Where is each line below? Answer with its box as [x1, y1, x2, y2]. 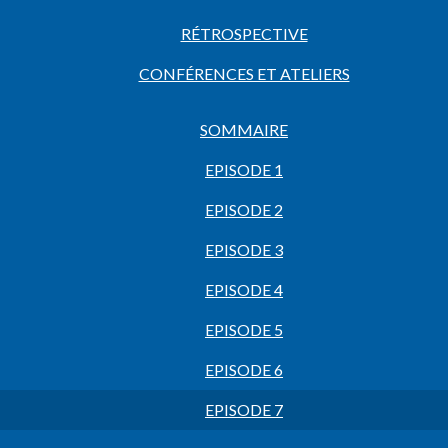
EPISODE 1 [205, 160, 283, 179]
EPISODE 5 [205, 320, 283, 339]
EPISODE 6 [205, 360, 283, 379]
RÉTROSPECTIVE [180, 24, 308, 43]
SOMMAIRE [200, 120, 288, 139]
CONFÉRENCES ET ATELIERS [138, 64, 350, 83]
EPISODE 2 [205, 200, 283, 219]
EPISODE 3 [205, 240, 283, 259]
